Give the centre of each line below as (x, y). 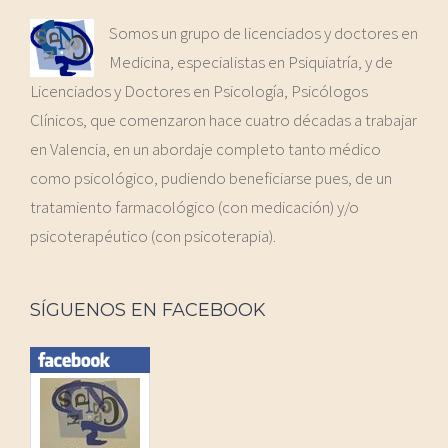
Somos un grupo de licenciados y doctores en (263, 32)
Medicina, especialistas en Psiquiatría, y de (251, 61)
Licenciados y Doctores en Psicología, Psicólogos (199, 90)
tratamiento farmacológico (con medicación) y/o (194, 206)
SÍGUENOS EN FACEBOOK (147, 309)
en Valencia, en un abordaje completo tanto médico (205, 148)
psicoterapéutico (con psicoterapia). (153, 235)
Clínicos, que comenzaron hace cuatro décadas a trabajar (223, 119)
